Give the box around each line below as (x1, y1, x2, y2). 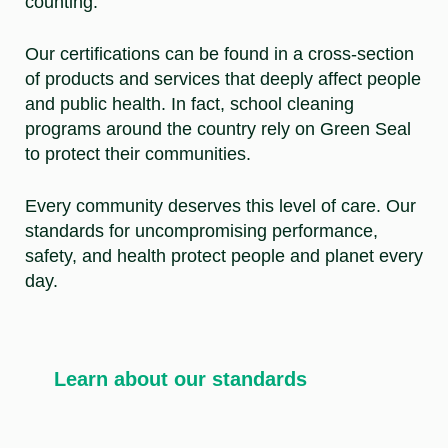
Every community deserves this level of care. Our (25, 195, 416, 216)
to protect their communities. (25, 143, 256, 164)
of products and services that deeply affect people (25, 68, 421, 89)
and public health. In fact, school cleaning (25, 93, 354, 114)
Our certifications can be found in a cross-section (25, 43, 414, 64)
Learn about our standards (53, 367, 307, 390)
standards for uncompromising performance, (25, 220, 378, 241)
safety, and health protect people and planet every (25, 245, 423, 266)
